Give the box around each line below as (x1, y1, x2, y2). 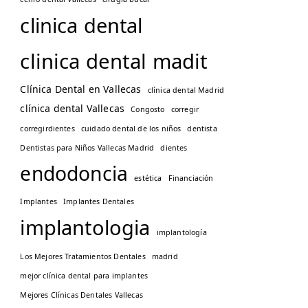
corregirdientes (20, 124, 75, 133)
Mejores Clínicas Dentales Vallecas (20, 290, 143, 300)
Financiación (168, 173, 214, 183)
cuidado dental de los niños (80, 124, 181, 133)
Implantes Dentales (63, 197, 134, 206)
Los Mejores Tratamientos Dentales (20, 252, 146, 261)
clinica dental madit (20, 47, 208, 75)
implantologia (20, 214, 151, 241)
